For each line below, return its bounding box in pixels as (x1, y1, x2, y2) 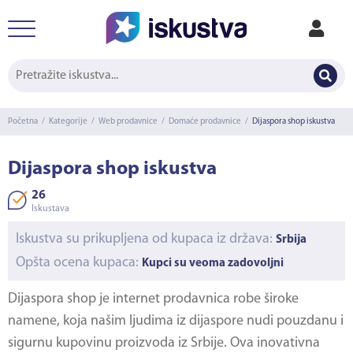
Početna (8, 117, 38, 126)
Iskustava (32, 204, 69, 214)
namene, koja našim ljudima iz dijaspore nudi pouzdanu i (8, 314, 344, 329)
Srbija (276, 234, 307, 246)
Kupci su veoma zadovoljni (142, 258, 284, 269)
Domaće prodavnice (169, 117, 241, 126)
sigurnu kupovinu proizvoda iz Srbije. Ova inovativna (8, 336, 320, 351)
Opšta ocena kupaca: (16, 255, 142, 270)
